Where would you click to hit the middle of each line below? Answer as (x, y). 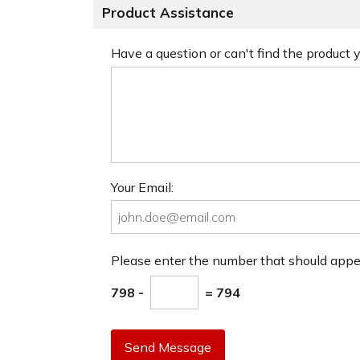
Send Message (168, 348)
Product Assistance (168, 13)
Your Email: (142, 187)
